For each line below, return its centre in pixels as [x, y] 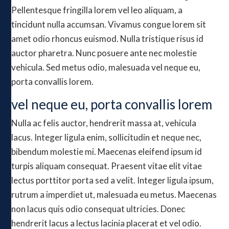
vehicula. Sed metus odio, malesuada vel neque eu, [106, 67]
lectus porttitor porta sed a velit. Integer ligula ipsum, [113, 180]
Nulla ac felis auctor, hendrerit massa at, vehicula [104, 123]
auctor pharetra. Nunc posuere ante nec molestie [104, 53]
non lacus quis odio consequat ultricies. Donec [98, 209]
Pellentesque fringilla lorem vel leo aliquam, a [97, 10]
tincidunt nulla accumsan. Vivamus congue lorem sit [109, 24]
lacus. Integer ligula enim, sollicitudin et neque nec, [107, 137]
